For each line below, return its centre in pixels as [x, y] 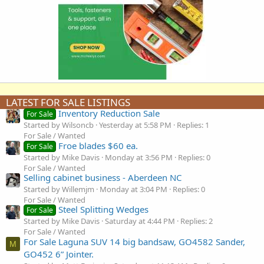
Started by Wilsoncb [59, 125]
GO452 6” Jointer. [59, 254]
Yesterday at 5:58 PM [135, 125]
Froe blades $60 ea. [98, 145]
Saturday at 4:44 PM [140, 221]
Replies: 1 [193, 125]
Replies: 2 [197, 221]
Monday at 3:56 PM [139, 157]
